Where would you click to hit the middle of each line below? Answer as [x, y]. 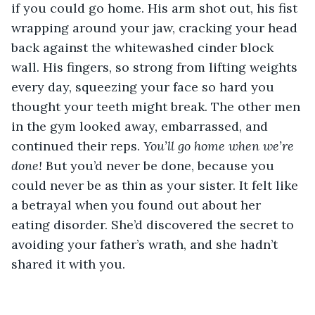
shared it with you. [68, 264]
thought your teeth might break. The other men [157, 106]
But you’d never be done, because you [162, 165]
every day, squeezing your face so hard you [144, 86]
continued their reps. [77, 146]
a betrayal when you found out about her [138, 205]
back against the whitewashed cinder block [144, 47]
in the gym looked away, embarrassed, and [141, 126]
